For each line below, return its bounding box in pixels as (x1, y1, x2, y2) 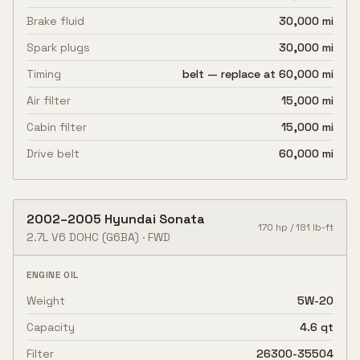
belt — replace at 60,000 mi (182, 67, 333, 81)
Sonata (159, 211, 205, 227)
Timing (27, 67, 61, 81)
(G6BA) (99, 230, 139, 244)
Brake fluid (27, 14, 84, 28)
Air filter (27, 93, 71, 108)
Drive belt (27, 146, 80, 161)
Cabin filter (27, 120, 87, 134)
